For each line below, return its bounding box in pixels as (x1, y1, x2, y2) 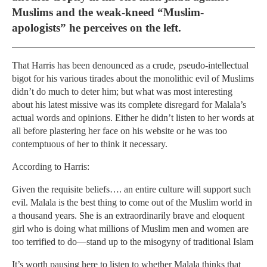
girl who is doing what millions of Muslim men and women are (12, 223, 249, 234)
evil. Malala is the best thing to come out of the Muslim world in (12, 197, 252, 208)
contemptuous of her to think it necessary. (12, 139, 167, 150)
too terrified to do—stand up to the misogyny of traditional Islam (12, 237, 253, 247)
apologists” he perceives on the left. (12, 21, 181, 34)
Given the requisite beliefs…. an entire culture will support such (12, 184, 251, 195)
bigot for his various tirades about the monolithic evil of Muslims (12, 73, 254, 84)
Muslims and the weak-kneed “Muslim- (12, 6, 204, 18)
